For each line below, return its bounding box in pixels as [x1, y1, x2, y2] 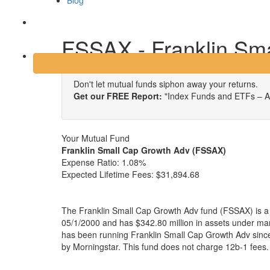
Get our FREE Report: [74, 90, 162, 102]
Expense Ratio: [61, 156, 119, 168]
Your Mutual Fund [61, 132, 130, 144]
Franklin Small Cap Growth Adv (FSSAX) [61, 144, 226, 156]
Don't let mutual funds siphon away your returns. [74, 78, 258, 90]
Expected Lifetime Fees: [61, 168, 156, 180]
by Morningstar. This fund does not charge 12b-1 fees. [61, 240, 269, 253]
